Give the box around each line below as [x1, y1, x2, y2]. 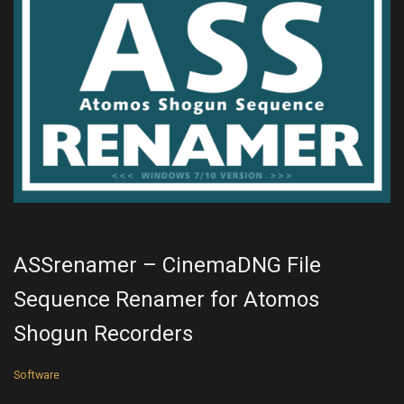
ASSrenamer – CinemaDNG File [14, 252, 321, 279]
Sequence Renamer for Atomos [14, 287, 319, 313]
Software [14, 368, 60, 382]
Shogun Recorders [14, 321, 193, 347]
